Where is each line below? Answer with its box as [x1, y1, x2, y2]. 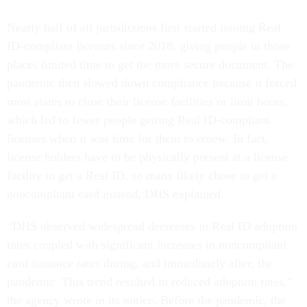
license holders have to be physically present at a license [7, 150, 288, 164]
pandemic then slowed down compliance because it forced [7, 76, 297, 90]
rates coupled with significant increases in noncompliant [7, 238, 286, 252]
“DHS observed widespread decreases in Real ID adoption [7, 219, 297, 234]
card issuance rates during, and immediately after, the [7, 256, 273, 271]
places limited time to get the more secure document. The [7, 58, 293, 72]
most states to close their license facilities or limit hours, [7, 95, 288, 109]
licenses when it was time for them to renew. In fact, [7, 132, 269, 146]
